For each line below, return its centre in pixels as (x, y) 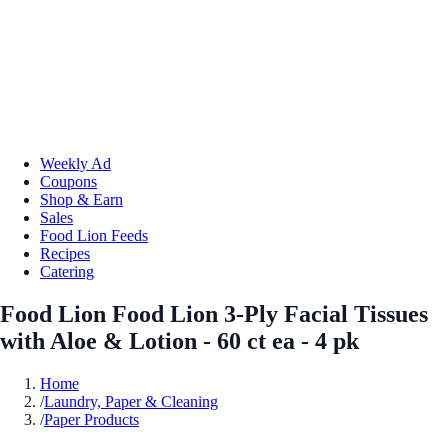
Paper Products (91, 419)
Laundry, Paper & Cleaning (131, 401)
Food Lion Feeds (94, 235)
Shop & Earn (81, 199)
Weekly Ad (75, 163)
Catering (67, 271)
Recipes (65, 253)
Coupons (68, 181)
